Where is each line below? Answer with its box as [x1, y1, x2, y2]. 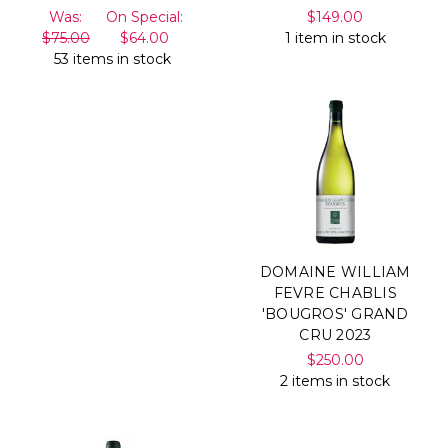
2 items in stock [280, 371, 391, 390]
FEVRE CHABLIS [273, 283, 397, 302]
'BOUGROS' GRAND [261, 304, 409, 323]
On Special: [106, 8, 184, 27]
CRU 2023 [299, 325, 372, 344]
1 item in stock [284, 29, 386, 48]
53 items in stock [54, 50, 172, 69]
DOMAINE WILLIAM [259, 262, 411, 281]
